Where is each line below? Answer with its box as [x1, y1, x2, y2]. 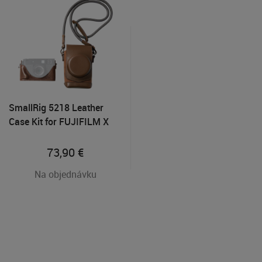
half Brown [9, 129, 54, 142]
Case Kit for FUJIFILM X [9, 115, 109, 128]
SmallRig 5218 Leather [9, 101, 104, 114]
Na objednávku [35, 167, 96, 181]
